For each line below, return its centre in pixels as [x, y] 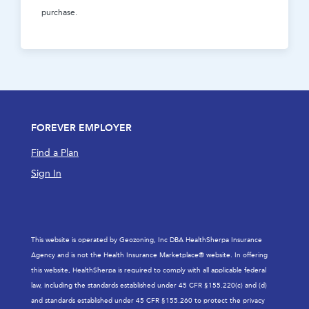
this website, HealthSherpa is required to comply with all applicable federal [149, 270]
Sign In [46, 173]
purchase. [59, 12]
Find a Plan [55, 153]
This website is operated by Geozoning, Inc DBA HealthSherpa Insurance [147, 240]
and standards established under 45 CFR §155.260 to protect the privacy [148, 301]
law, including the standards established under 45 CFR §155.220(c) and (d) [149, 286]
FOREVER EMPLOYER [81, 128]
